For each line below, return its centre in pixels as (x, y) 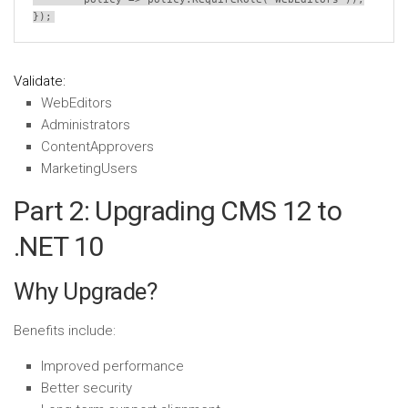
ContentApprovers (97, 147)
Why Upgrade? (85, 291)
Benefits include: (65, 331)
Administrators (86, 125)
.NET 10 (59, 246)
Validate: (40, 81)
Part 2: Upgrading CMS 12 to (178, 211)
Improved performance (112, 366)
